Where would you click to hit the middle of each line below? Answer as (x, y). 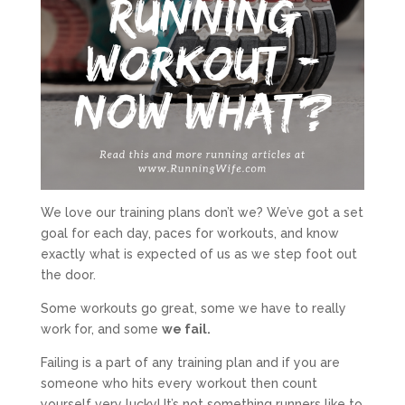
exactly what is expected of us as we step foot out (198, 254)
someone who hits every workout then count (179, 384)
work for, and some (101, 330)
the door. (68, 275)
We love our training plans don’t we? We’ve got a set (202, 213)
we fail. (187, 330)
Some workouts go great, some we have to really (193, 309)
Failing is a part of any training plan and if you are (190, 363)
